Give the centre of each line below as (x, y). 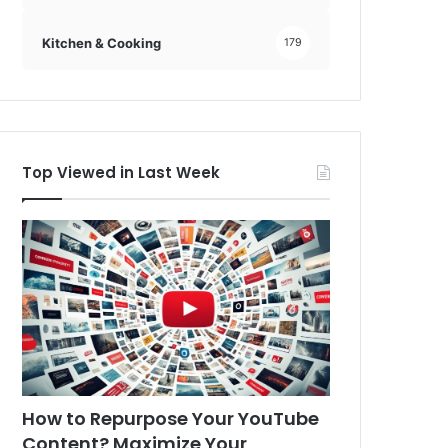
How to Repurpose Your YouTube (171, 419)
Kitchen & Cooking (102, 42)
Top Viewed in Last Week (121, 173)
